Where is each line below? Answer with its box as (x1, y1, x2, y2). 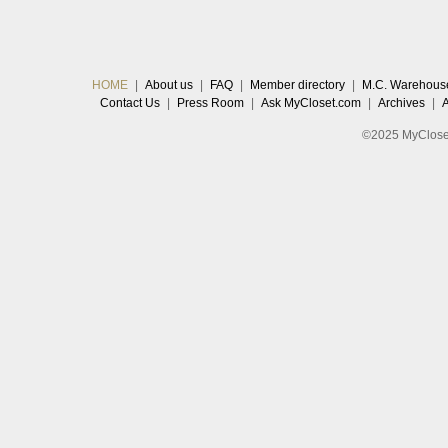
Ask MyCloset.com (261, 96, 362, 110)
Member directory (250, 78, 345, 92)
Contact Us (100, 96, 161, 110)
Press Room (177, 96, 245, 110)
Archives (378, 96, 426, 110)
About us (145, 78, 193, 92)
